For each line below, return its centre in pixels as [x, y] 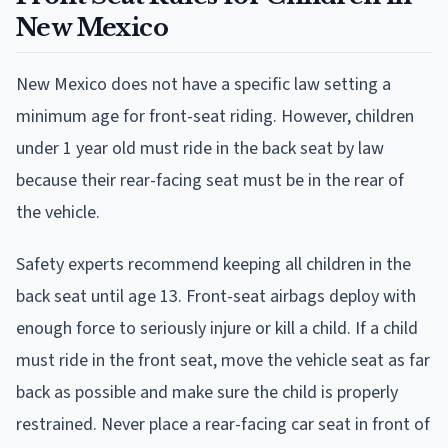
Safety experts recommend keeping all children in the [213, 264]
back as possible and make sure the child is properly [207, 392]
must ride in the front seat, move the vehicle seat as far [223, 360]
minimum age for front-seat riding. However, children [215, 116]
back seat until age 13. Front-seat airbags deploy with [216, 296]
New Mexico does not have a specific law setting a [203, 84]
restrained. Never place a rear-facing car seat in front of [223, 424]
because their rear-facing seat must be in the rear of [210, 180]
